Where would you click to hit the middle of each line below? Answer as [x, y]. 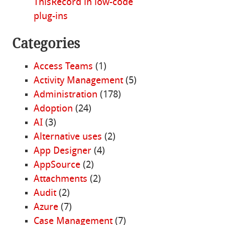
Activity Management [78, 81]
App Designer [62, 151]
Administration [65, 95]
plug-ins [50, 17]
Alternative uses [68, 137]
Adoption [53, 109]
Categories [46, 43]
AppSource [57, 165]
